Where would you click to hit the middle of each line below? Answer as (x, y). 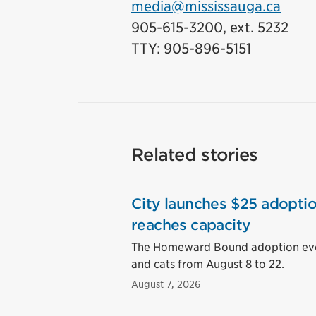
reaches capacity (191, 225)
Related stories (195, 155)
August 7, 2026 (166, 284)
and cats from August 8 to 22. (208, 264)
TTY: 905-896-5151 (191, 49)
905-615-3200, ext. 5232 (210, 28)
